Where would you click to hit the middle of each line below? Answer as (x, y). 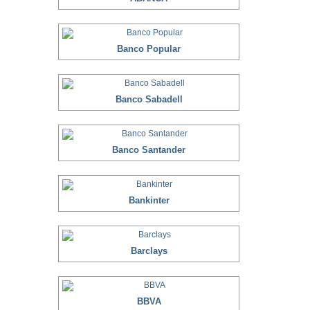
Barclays (149, 251)
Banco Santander (149, 150)
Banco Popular (149, 49)
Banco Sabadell (149, 99)
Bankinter (149, 200)
